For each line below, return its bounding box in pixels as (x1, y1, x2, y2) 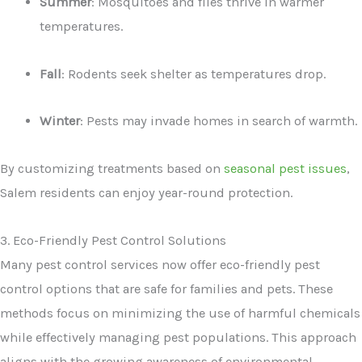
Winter (40, 113, 81, 129)
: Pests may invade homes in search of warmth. (80, 113, 358, 129)
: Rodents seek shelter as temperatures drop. (61, 65, 326, 82)
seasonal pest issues (224, 161, 347, 177)
